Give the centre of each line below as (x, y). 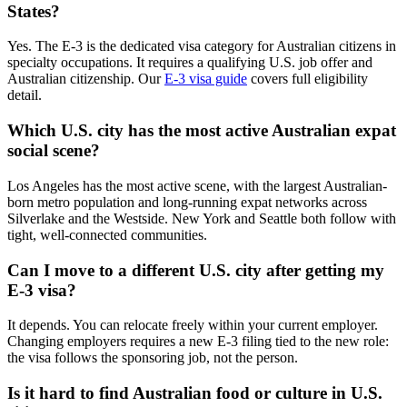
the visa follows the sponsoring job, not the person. (153, 358)
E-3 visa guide (206, 79)
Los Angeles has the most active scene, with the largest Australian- (197, 185)
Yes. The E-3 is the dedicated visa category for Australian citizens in (202, 46)
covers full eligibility (308, 79)
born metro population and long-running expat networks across (187, 202)
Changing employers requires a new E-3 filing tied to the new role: (198, 342)
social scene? (54, 151)
